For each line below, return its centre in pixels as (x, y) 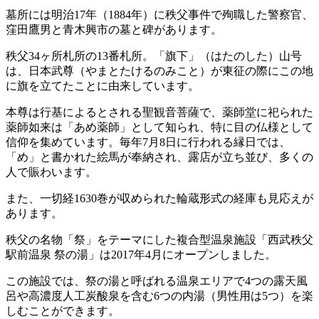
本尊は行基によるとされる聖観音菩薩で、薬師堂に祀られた (159, 113)
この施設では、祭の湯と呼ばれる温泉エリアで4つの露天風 (157, 281)
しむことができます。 (63, 311)
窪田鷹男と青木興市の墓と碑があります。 (114, 30)
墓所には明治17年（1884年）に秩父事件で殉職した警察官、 (159, 15)
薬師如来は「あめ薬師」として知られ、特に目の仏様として (159, 127)
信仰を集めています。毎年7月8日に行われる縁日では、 (148, 142)
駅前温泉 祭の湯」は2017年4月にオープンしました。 (141, 255)
